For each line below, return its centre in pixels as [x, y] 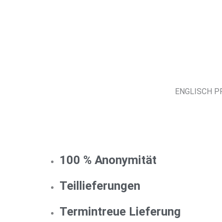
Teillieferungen [100, 186]
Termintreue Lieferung [120, 212]
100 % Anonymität [108, 160]
